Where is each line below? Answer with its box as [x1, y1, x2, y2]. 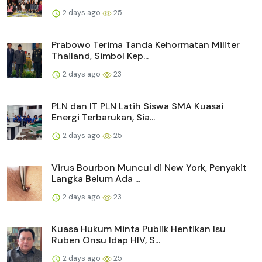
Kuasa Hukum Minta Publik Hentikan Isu [51, 223, 226, 236]
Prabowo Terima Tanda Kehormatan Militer [51, 39, 240, 51]
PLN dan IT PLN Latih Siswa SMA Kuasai [51, 100, 223, 113]
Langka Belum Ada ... [51, 173, 140, 185]
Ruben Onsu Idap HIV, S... [51, 234, 160, 247]
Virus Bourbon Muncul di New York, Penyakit [51, 161, 247, 174]
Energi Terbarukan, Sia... [51, 111, 155, 124]
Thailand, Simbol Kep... [51, 50, 149, 63]
